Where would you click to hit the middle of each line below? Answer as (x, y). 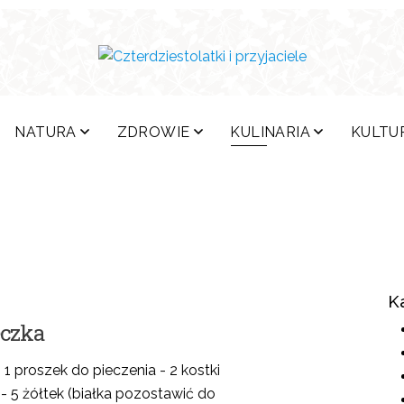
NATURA (46, 132)
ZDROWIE (153, 132)
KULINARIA (270, 132)
